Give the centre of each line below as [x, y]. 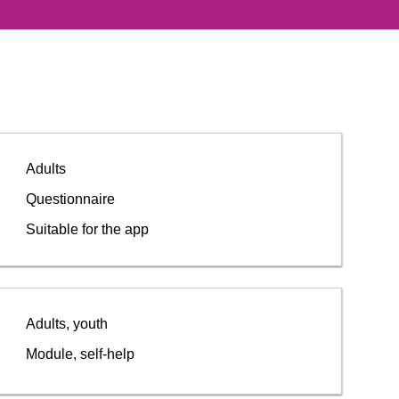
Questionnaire [75, 199]
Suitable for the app [92, 229]
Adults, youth [71, 324]
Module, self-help [85, 354]
